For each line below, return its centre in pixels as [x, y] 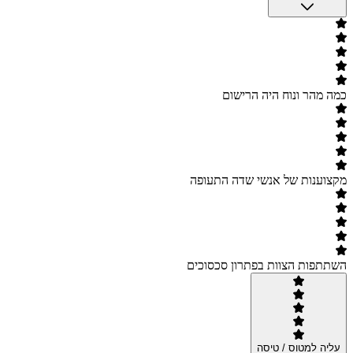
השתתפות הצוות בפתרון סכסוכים [267, 266]
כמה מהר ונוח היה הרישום [284, 95]
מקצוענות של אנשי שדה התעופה [268, 180]
